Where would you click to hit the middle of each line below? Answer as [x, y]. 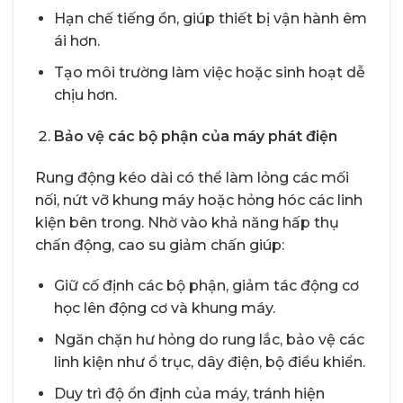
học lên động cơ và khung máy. [164, 309]
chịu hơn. [85, 94]
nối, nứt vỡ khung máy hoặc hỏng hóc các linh [199, 200]
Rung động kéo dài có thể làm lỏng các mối [192, 177]
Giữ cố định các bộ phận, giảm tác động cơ [206, 286]
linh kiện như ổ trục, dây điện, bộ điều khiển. [209, 362]
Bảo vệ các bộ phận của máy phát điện [195, 136]
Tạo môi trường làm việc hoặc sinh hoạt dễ [209, 72]
